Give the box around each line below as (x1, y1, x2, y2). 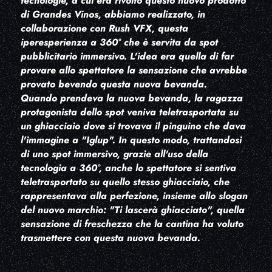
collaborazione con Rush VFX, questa (20, 21, 188, 36)
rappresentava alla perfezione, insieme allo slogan (20, 189, 248, 203)
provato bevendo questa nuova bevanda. (20, 77, 207, 92)
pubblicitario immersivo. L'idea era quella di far (20, 49, 234, 64)
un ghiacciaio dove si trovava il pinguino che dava (20, 119, 246, 134)
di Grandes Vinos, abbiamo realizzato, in (20, 7, 205, 22)
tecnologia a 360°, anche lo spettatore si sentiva (20, 161, 236, 175)
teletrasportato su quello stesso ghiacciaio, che (20, 175, 229, 189)
